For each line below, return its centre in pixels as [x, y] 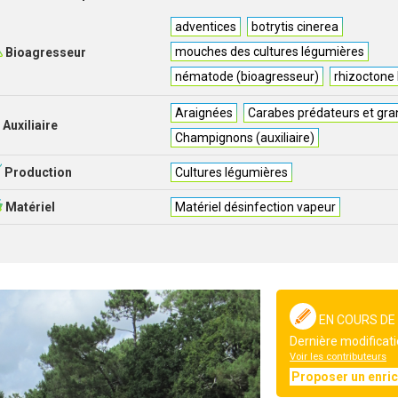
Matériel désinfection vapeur [256, 207]
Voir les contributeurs [338, 357]
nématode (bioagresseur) [247, 76]
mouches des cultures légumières [270, 52]
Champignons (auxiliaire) [245, 138]
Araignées [204, 113]
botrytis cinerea [295, 27]
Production [37, 172]
